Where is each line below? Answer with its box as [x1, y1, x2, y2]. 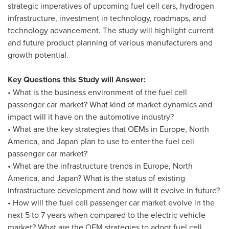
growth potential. [8, 49, 68, 60]
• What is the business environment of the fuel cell [8, 86, 187, 98]
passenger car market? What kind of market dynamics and [8, 99, 212, 110]
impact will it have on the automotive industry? [8, 111, 174, 122]
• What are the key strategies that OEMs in [8, 123, 159, 134]
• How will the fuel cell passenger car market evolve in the [8, 197, 215, 208]
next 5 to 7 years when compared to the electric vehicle [8, 209, 205, 220]
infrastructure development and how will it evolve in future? [8, 185, 220, 196]
